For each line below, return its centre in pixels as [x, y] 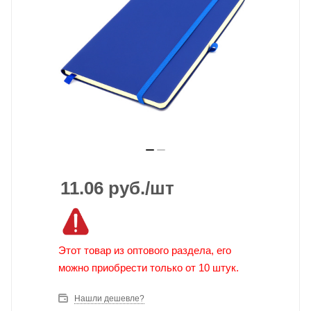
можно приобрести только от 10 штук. [149, 268]
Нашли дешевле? [109, 299]
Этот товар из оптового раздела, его [145, 251]
